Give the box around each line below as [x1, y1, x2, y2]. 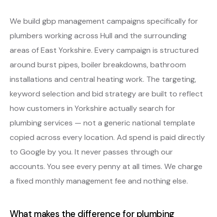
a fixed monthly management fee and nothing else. [10, 175, 188, 186]
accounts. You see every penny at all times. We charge [10, 161, 202, 171]
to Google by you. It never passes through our [10, 146, 173, 157]
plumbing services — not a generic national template [10, 117, 195, 128]
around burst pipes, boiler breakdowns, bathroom [10, 59, 186, 70]
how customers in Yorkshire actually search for [10, 103, 175, 113]
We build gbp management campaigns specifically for [10, 15, 198, 26]
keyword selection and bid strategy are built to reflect [10, 88, 203, 99]
